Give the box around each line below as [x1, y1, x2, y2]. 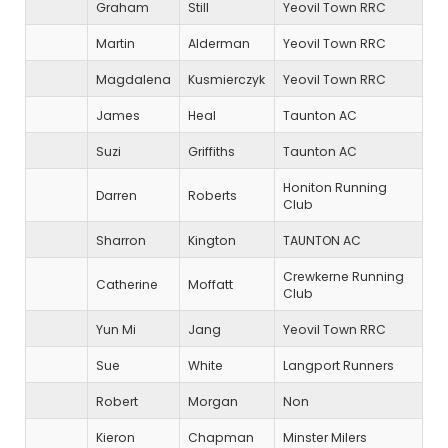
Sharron [96, 232, 146, 250]
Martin [96, 35, 135, 53]
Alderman [188, 35, 250, 53]
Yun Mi [96, 321, 136, 339]
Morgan [188, 393, 238, 411]
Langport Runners [283, 357, 394, 375]
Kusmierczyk [188, 71, 265, 89]
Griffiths [188, 143, 235, 161]
